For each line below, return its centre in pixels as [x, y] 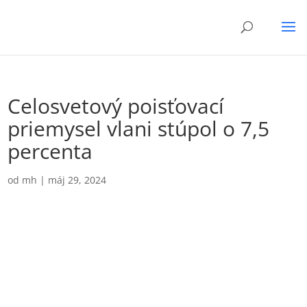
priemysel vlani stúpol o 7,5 [139, 128]
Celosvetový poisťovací [116, 106]
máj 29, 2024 [77, 180]
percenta [50, 151]
